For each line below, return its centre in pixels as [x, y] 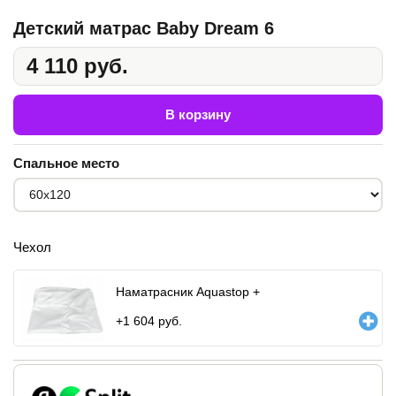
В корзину [198, 114]
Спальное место [66, 163]
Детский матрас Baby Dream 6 [144, 28]
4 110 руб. [77, 65]
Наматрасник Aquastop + [188, 291]
